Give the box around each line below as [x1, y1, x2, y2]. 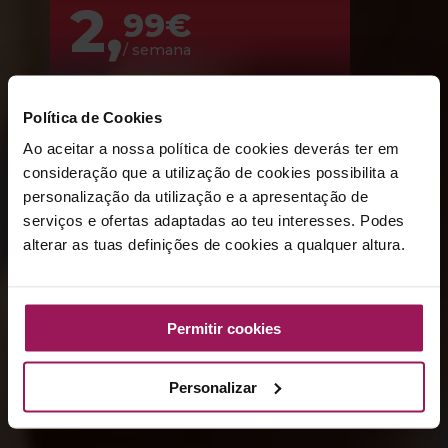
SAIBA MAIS [172, 295, 276, 314]
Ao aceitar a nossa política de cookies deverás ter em [23, 139, 400, 157]
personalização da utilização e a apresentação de [23, 187, 368, 205]
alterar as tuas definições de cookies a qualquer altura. [23, 235, 405, 253]
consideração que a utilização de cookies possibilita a [23, 163, 398, 181]
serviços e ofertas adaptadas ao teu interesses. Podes [23, 211, 405, 229]
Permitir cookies [167, 319, 281, 337]
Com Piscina [117, 205, 188, 221]
